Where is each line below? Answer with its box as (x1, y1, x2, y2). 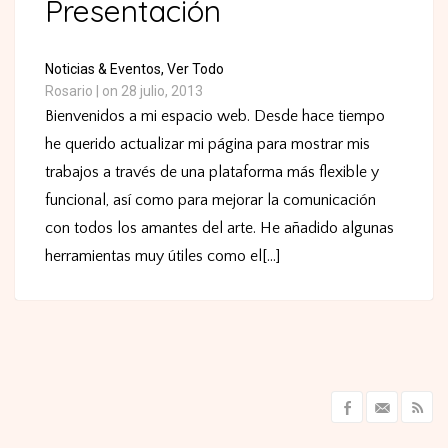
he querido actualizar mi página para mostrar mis (45, 135, 370, 154)
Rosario (45, 83, 93, 100)
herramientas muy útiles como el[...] (45, 247, 280, 266)
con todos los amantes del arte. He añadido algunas (45, 219, 394, 238)
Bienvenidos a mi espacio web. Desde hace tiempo (45, 107, 385, 126)
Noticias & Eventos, (45, 61, 164, 78)
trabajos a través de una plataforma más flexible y (45, 163, 379, 182)
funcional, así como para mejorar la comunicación (45, 191, 376, 210)
